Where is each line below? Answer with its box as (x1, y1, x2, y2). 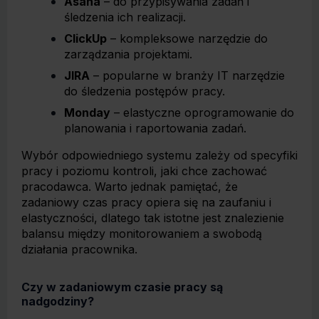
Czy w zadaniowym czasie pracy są (21, 280, 223, 294)
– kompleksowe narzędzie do (107, 31, 268, 46)
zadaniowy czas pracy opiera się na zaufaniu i (21, 195, 271, 209)
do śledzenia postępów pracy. (64, 84, 225, 98)
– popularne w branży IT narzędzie (90, 68, 285, 83)
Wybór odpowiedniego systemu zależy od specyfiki (21, 148, 298, 162)
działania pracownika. (21, 242, 137, 256)
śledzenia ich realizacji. (64, 10, 186, 24)
